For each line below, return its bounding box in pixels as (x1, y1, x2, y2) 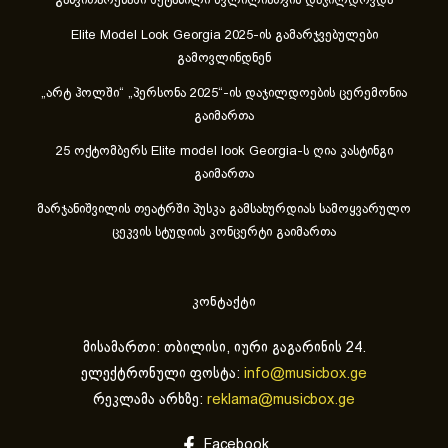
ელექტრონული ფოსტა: (81, 366, 244, 381)
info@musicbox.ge (244, 366, 367, 381)
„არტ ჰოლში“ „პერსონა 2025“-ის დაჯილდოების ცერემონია (41, 87, 407, 100)
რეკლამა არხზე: (93, 392, 207, 407)
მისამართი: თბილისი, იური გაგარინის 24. (82, 340, 366, 355)
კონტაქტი (192, 295, 256, 309)
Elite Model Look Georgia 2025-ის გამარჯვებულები (70, 29, 378, 42)
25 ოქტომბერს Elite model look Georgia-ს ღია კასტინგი (55, 145, 393, 158)
